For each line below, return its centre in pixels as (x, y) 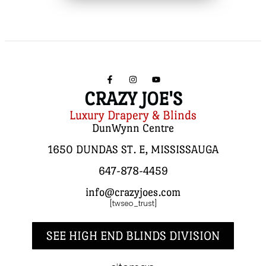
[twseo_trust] (133, 203)
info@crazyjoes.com (133, 192)
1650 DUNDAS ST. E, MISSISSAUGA (133, 149)
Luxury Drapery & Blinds (133, 115)
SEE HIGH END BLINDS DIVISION (133, 236)
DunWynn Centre (133, 128)
